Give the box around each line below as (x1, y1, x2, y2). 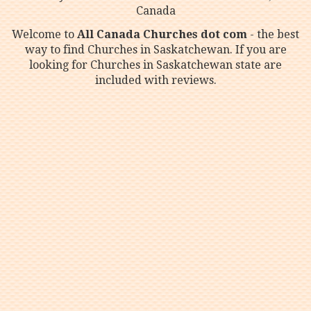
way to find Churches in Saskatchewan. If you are (24, 43, 287, 56)
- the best (247, 28, 299, 41)
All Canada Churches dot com (77, 28, 247, 41)
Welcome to (12, 28, 77, 41)
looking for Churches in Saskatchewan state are (29, 58, 282, 72)
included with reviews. (94, 74, 217, 87)
